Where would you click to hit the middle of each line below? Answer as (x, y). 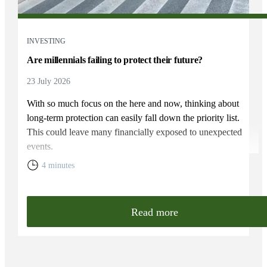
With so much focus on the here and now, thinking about (133, 103)
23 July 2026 (49, 81)
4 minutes (58, 165)
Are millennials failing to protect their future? (115, 60)
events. (40, 146)
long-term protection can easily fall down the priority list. (133, 117)
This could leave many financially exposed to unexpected (135, 132)
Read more (155, 212)
